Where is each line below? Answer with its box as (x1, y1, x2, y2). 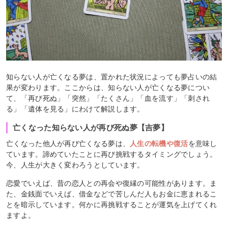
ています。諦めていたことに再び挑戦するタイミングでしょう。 (6, 150, 217, 158)
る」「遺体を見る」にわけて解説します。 (6, 104, 145, 113)
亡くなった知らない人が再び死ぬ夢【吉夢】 (13, 123, 169, 132)
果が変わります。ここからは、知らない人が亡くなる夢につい (6, 83, 210, 92)
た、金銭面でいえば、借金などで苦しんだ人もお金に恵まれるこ (6, 189, 217, 198)
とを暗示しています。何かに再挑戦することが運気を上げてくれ (6, 200, 217, 209)
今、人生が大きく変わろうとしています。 (6, 160, 145, 169)
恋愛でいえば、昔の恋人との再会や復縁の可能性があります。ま (6, 179, 217, 187)
